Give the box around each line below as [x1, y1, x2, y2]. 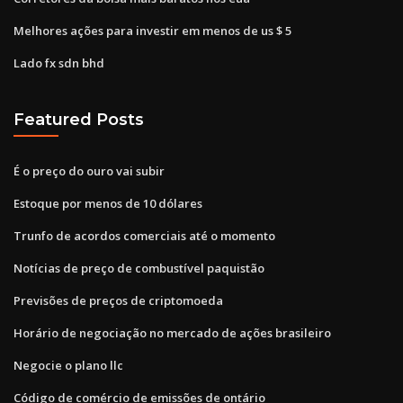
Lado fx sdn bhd [13, 54, 104, 71]
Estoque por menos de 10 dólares [13, 194, 202, 211]
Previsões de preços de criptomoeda [13, 291, 223, 309]
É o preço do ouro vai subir [13, 162, 165, 179]
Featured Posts [13, 110, 144, 130]
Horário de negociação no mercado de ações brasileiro [13, 324, 331, 341]
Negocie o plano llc [13, 356, 123, 373]
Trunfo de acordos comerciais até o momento [13, 227, 275, 244]
